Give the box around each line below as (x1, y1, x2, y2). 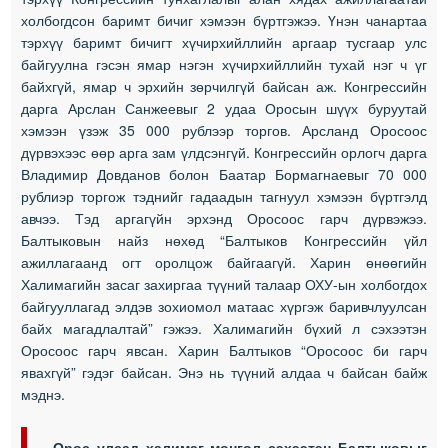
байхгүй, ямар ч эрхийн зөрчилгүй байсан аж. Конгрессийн (21, 75, 427, 96)
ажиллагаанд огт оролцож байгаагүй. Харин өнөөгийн (21, 251, 427, 272)
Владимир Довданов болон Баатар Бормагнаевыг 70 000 (21, 163, 427, 184)
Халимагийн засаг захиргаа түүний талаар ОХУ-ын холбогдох (21, 273, 427, 294)
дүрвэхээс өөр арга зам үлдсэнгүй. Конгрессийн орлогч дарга (21, 141, 427, 162)
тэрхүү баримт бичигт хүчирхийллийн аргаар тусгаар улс (21, 31, 427, 52)
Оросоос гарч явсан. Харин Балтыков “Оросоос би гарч (21, 339, 427, 360)
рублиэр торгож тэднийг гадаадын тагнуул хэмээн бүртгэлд (21, 185, 427, 206)
